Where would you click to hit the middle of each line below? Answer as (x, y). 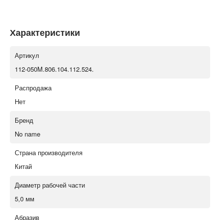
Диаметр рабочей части (50, 185)
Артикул (27, 55)
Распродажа (33, 87)
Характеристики (45, 32)
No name (27, 134)
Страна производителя (49, 152)
